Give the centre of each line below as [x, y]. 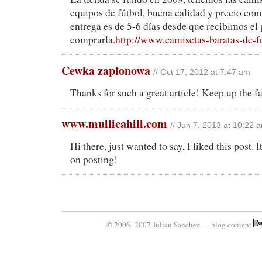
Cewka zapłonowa [106, 71]
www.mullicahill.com [114, 124]
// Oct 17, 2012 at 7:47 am [202, 73]
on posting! [94, 160]
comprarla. [93, 40]
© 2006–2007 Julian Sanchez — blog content [180, 225]
